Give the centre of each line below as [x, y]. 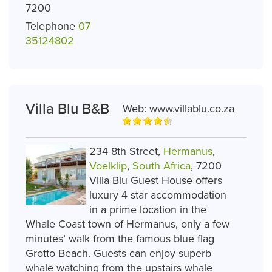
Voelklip [108, 165]
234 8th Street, [126, 151]
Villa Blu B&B [67, 109]
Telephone [50, 26]
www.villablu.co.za [192, 108]
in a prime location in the [148, 209]
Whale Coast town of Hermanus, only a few [127, 224]
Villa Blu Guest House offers [156, 180]
